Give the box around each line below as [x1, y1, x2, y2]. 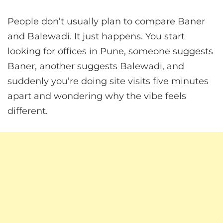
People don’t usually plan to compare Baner [7, 16, 205, 27]
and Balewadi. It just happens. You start [7, 31, 185, 42]
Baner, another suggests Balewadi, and [7, 61, 184, 72]
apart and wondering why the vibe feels [7, 91, 186, 102]
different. [7, 106, 48, 117]
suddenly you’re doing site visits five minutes [7, 76, 209, 87]
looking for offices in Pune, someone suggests [7, 46, 213, 57]
